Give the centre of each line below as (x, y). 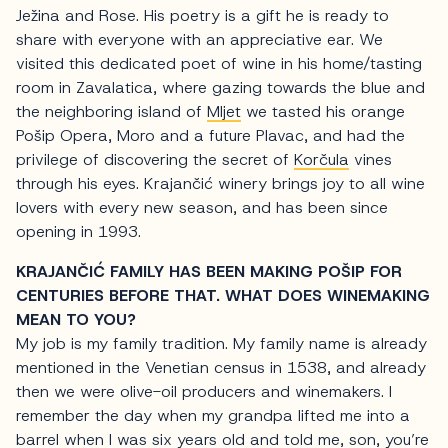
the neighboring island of (111, 111)
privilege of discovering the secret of (155, 159)
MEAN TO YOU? (76, 319)
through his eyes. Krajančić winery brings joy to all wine (220, 183)
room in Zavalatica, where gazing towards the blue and (220, 87)
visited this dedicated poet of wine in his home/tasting (219, 63)
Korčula (321, 159)
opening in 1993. (78, 231)
